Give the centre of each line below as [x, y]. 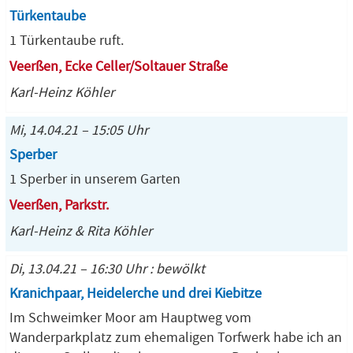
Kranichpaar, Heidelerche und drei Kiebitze [136, 294]
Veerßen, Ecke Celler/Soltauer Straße [119, 67]
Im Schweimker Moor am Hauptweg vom [130, 318]
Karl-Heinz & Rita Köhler [81, 231]
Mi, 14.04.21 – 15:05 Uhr [79, 130]
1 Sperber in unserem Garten [95, 179]
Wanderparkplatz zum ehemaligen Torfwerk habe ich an [176, 338]
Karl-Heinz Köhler [62, 93]
